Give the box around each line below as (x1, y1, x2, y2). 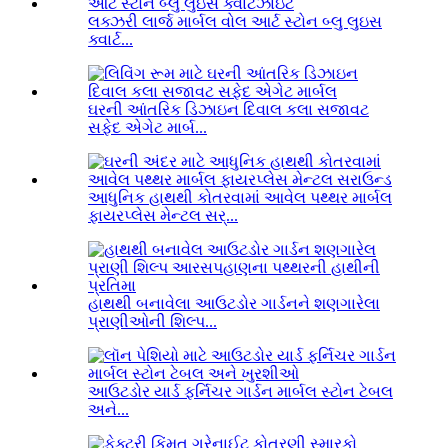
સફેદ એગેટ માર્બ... (88, 119, 207, 137)
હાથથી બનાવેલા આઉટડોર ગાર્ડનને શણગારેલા (88, 295, 380, 313)
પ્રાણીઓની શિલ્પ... (88, 313, 217, 331)
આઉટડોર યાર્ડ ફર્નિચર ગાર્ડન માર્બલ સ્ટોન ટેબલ (88, 383, 393, 401)
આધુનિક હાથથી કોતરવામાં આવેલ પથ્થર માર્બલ (88, 189, 392, 207)
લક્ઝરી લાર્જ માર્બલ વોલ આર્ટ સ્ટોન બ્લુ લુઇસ (88, 13, 382, 31)
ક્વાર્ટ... (88, 31, 133, 49)
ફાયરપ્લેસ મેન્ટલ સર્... (88, 207, 238, 225)
